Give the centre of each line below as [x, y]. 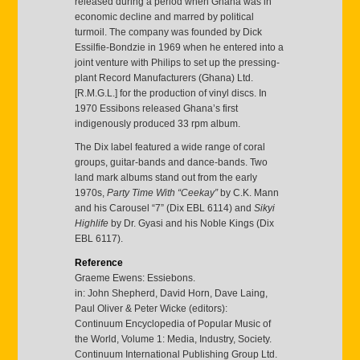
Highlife [91, 224]
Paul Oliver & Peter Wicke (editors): [151, 308]
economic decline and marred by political [164, 17]
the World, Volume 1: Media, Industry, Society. [173, 339]
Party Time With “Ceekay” [162, 193]
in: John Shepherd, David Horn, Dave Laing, [171, 293]
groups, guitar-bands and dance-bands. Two [171, 163]
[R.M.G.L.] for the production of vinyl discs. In [170, 94]
